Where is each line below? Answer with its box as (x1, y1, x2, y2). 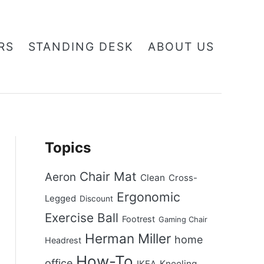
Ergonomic (116, 189, 180, 204)
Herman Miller (84, 230, 171, 246)
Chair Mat (79, 169, 137, 184)
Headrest (44, 235, 81, 245)
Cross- (168, 173, 197, 183)
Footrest (121, 214, 155, 224)
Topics (44, 139, 91, 156)
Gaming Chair (158, 215, 207, 224)
